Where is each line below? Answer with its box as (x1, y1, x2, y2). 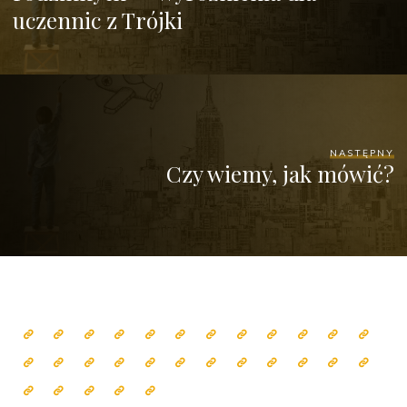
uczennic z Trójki (13, 5, 184, 35)
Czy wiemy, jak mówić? (165, 158, 394, 188)
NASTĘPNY (329, 146, 394, 159)
